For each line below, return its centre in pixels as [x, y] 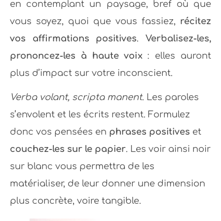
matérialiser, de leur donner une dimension [108, 184]
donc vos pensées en [59, 132]
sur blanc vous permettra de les [82, 166]
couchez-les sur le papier [68, 149]
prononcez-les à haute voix [76, 56]
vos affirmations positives [74, 38]
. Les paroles [170, 97]
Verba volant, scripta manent [76, 97]
